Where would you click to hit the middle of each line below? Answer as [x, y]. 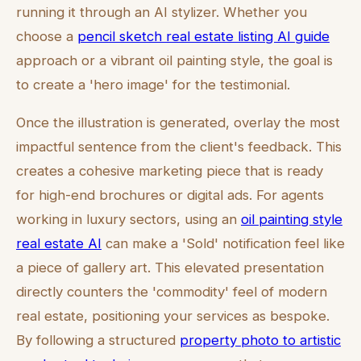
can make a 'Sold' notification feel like [223, 243]
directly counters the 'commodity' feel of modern [172, 291]
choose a [47, 36]
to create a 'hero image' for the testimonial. [153, 84]
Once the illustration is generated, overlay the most [178, 122]
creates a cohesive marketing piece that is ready [170, 170]
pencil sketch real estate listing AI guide [203, 36]
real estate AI [59, 243]
